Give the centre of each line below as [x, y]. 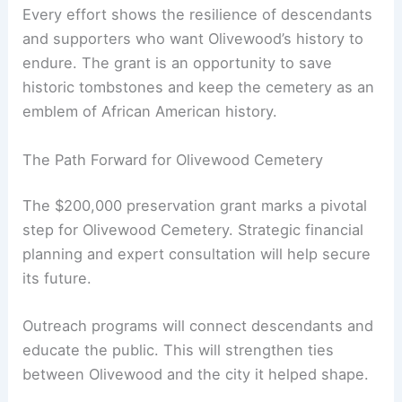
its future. [57, 279]
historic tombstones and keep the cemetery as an [199, 87]
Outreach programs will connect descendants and [198, 326]
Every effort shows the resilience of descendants [198, 15]
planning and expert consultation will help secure [197, 254]
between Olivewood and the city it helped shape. [196, 375]
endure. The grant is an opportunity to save [178, 63]
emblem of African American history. [150, 112]
